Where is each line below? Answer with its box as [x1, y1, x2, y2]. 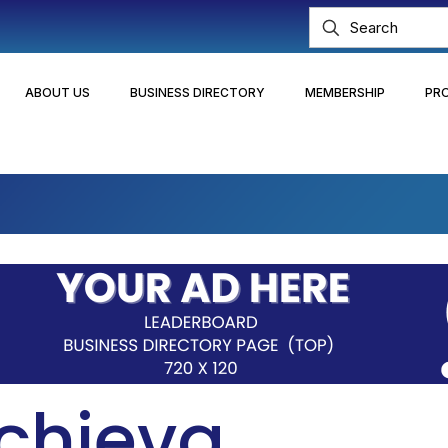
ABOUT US [24, 84, 90, 100]
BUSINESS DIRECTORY [129, 84, 265, 100]
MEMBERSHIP [304, 84, 385, 100]
